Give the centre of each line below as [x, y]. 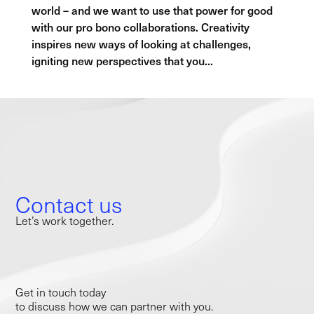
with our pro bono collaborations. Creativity [140, 26]
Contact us [69, 204]
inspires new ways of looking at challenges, [141, 43]
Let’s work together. [65, 221]
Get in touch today [61, 292]
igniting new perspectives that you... [122, 60]
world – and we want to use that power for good [152, 9]
